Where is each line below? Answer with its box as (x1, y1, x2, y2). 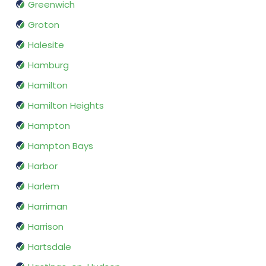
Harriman (28, 200, 68, 213)
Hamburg (28, 59, 69, 72)
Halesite (28, 39, 64, 52)
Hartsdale (28, 240, 71, 254)
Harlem (28, 180, 59, 193)
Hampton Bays (28, 140, 93, 153)
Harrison (28, 220, 64, 233)
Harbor (28, 160, 58, 173)
